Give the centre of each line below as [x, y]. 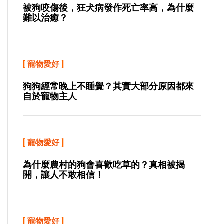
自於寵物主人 [50, 96]
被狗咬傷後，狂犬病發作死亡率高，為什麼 [108, 8]
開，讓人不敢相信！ [63, 175]
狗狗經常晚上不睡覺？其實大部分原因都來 [108, 86]
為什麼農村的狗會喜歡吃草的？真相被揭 [104, 165]
